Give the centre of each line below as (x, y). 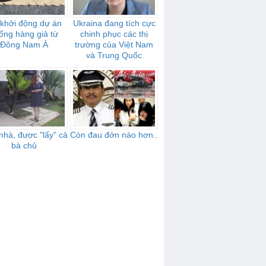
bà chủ (24, 145)
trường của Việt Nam (114, 45)
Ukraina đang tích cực (114, 23)
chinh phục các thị (114, 34)
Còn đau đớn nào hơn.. (114, 135)
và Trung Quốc (114, 55)
